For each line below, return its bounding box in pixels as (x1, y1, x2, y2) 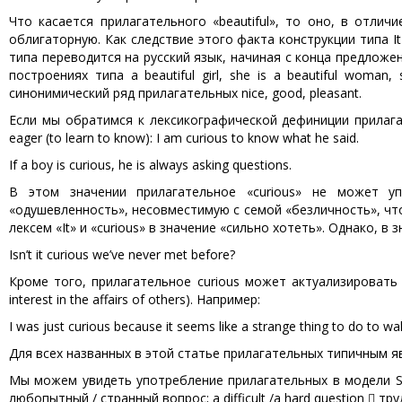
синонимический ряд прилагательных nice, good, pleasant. (9, 84, 362, 101)
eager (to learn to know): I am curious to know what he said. (9, 129, 359, 146)
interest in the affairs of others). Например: (9, 291, 260, 308)
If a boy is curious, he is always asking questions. (9, 156, 292, 173)
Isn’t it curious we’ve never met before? (9, 246, 235, 263)
